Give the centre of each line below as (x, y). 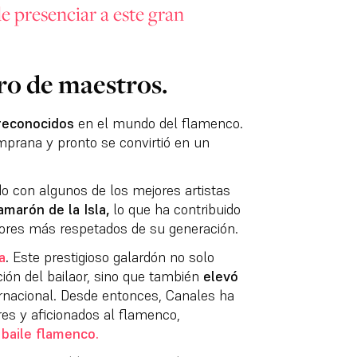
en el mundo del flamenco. (158, 124)
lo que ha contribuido (175, 210)
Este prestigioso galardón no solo (111, 257)
